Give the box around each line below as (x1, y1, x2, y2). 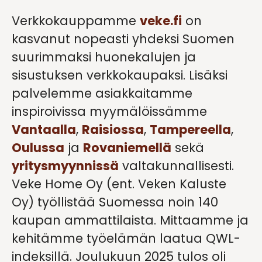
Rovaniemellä (83, 139, 171, 157)
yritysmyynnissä (12, 157, 119, 175)
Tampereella (150, 121, 231, 139)
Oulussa (12, 139, 64, 157)
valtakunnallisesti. (119, 157, 234, 175)
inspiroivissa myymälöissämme (12, 103, 207, 120)
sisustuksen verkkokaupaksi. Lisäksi (12, 67, 227, 84)
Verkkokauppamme (12, 12, 140, 30)
